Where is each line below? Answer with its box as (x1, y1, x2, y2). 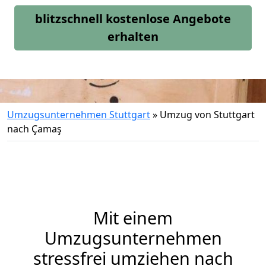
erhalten (107, 28, 159, 45)
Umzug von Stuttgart (160, 108, 255, 121)
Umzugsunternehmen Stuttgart (7, 108, 150, 121)
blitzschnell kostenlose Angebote (35, 11, 231, 27)
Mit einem (93, 206, 173, 229)
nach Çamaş (7, 122, 62, 135)
